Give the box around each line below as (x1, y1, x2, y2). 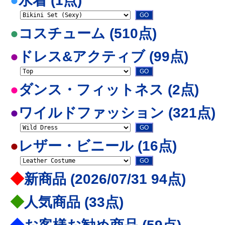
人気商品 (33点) (24, 194, 124, 210)
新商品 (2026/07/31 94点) (24, 171, 186, 187)
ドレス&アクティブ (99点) (19, 49, 188, 64)
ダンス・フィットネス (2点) (19, 82, 199, 97)
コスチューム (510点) (19, 26, 157, 41)
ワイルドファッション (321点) (19, 105, 215, 121)
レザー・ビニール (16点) (19, 138, 177, 154)
